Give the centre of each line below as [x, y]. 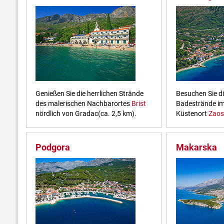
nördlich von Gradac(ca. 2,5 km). [86, 113]
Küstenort [192, 113]
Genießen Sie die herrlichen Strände [89, 93]
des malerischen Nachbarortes [83, 103]
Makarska [197, 147]
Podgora [53, 147]
